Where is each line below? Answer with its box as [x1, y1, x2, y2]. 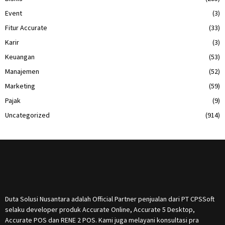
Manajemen [5, 66, 39, 76]
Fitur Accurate [5, 23, 47, 32]
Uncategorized [5, 110, 50, 120]
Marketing [5, 81, 35, 90]
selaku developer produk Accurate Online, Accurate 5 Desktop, [5, 204, 195, 214]
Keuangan [5, 52, 35, 61]
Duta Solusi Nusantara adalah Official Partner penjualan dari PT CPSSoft [5, 194, 214, 203]
